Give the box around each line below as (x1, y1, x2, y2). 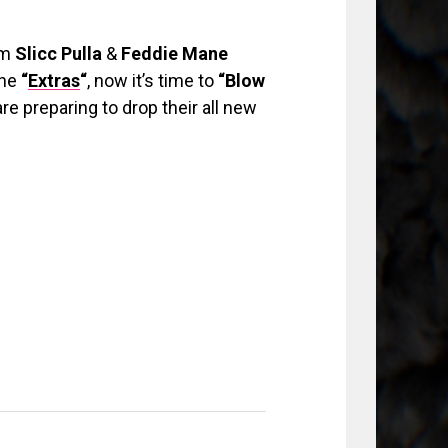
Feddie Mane (121, 43, 228, 64)
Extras (28, 70, 80, 91)
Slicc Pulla (15, 43, 102, 64)
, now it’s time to (87, 70, 218, 91)
